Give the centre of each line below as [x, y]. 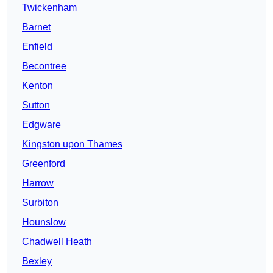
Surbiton [40, 203]
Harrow [38, 183]
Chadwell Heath [57, 242]
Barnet [36, 27]
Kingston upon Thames [72, 144]
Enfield [37, 47]
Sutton [36, 105]
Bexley [37, 261]
